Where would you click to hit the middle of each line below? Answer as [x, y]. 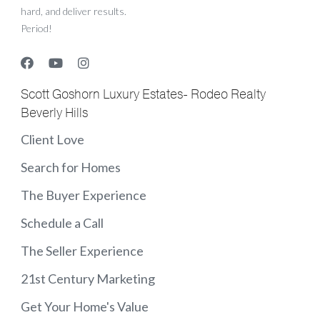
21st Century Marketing [88, 279]
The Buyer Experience [84, 195]
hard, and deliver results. [74, 11]
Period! [36, 29]
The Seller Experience [82, 251]
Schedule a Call [62, 223]
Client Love [52, 140]
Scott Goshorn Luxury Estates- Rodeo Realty [143, 95]
